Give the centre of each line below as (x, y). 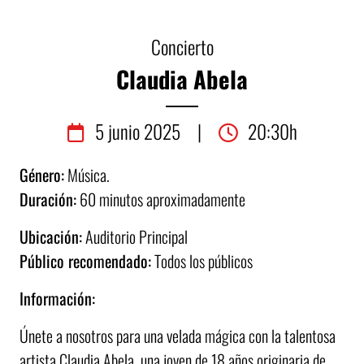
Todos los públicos (202, 261)
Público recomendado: (85, 261)
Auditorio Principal (135, 237)
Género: (42, 175)
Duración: (48, 199)
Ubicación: (51, 237)
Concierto (182, 47)
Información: (57, 299)
